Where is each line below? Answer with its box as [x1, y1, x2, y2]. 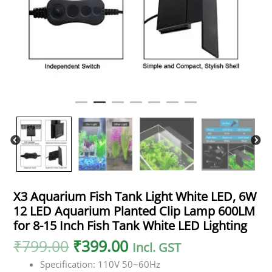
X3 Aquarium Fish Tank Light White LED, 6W [13, 188, 257, 205]
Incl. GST [132, 239, 182, 256]
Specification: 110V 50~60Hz [40, 258, 161, 271]
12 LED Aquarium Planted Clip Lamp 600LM [13, 203, 256, 220]
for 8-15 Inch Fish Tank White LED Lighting [13, 217, 248, 234]
